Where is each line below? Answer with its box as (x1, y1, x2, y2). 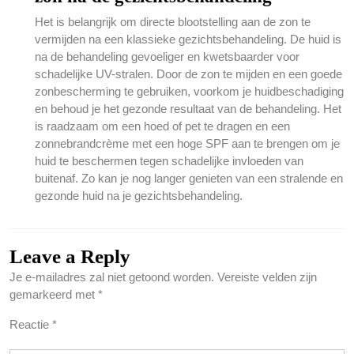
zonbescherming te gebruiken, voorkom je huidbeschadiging (35, 85, 344, 98)
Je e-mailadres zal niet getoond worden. (9, 270, 214, 284)
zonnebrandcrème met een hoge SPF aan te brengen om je (35, 137, 340, 150)
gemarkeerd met (9, 288, 98, 301)
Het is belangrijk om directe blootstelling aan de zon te (35, 15, 311, 28)
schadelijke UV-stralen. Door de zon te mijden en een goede (35, 67, 342, 81)
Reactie (9, 318, 52, 331)
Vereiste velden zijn (217, 270, 317, 284)
